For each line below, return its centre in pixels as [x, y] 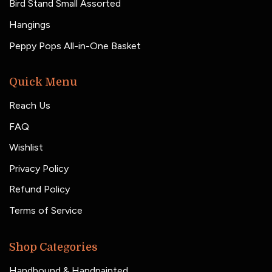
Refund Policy [39, 189]
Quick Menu [43, 82]
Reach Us [30, 106]
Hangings [30, 24]
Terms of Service [46, 211]
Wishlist [26, 148]
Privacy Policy [39, 168]
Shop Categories [53, 247]
